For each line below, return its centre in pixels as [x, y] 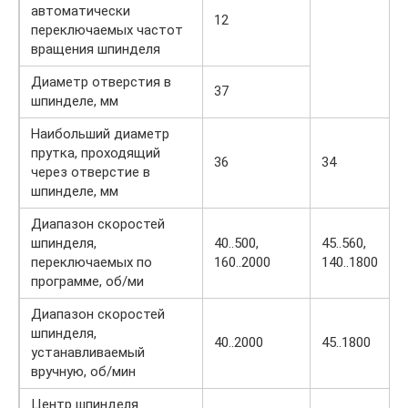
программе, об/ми [87, 281]
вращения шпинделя [96, 49]
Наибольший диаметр [100, 133]
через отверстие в [91, 172]
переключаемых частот [107, 30]
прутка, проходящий [96, 153]
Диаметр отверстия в [101, 82]
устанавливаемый [88, 352]
